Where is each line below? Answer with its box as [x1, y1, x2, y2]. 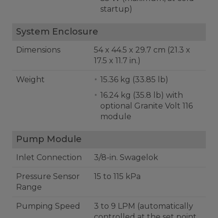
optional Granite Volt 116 [100, 101, 193, 110]
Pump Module [16, 134, 82, 145]
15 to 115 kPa [94, 172, 141, 181]
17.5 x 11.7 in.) [94, 56, 141, 65]
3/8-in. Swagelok [94, 153, 158, 162]
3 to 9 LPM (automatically [94, 201, 137, 211]
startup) [100, 4, 132, 14]
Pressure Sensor [16, 172, 80, 181]
